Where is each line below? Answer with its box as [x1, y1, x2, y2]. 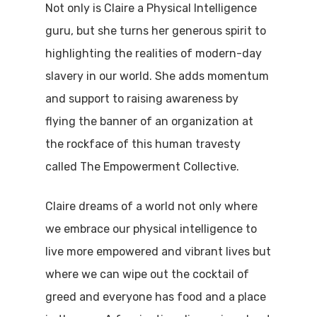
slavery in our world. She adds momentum [45, 69, 270, 83]
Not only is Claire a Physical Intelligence [45, 1, 258, 16]
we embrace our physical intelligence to [45, 222, 258, 236]
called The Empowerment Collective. [45, 160, 240, 174]
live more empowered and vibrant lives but [45, 245, 272, 259]
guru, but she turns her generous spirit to [45, 24, 267, 38]
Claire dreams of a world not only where [45, 200, 258, 214]
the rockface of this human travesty [45, 137, 241, 151]
